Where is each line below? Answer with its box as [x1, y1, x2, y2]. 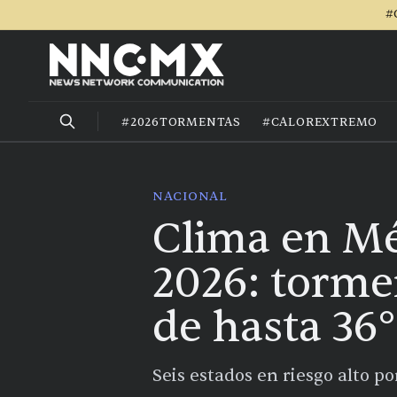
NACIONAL [152, 189, 228, 204]
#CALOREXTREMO [261, 114, 378, 129]
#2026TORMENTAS [121, 114, 241, 129]
